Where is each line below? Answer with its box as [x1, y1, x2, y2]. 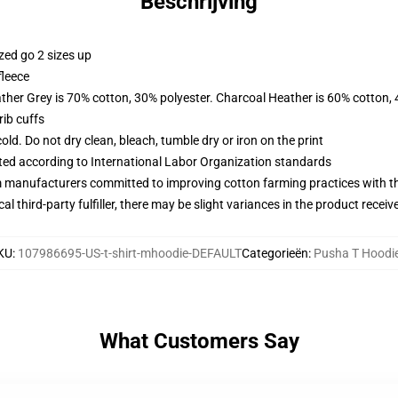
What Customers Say [99, 329, 299, 354]
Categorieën [241, 246, 308, 260]
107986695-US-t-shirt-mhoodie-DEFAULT [17, 246, 242, 260]
